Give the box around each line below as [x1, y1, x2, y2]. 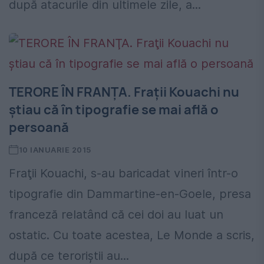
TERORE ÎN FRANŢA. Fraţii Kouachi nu [9, 83, 239, 101]
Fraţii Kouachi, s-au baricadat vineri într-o [9, 166, 238, 181]
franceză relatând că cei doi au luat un [9, 207, 223, 222]
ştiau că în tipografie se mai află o [9, 101, 219, 119]
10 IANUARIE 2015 [18, 145, 91, 155]
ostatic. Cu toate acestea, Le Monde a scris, [9, 228, 255, 243]
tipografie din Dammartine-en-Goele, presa [9, 187, 251, 202]
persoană [9, 118, 69, 137]
